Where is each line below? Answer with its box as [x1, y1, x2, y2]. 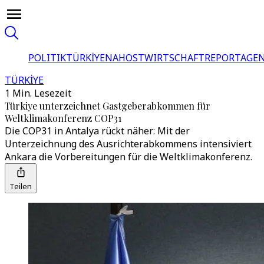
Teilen [9, 181, 32, 192]
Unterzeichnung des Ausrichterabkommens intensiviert [5, 137, 252, 150]
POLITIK [28, 51, 66, 64]
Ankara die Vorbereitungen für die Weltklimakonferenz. [5, 150, 252, 163]
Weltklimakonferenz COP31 [5, 112, 121, 124]
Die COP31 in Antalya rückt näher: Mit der [5, 124, 190, 137]
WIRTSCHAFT [144, 51, 204, 64]
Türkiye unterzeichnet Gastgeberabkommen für [5, 100, 210, 112]
